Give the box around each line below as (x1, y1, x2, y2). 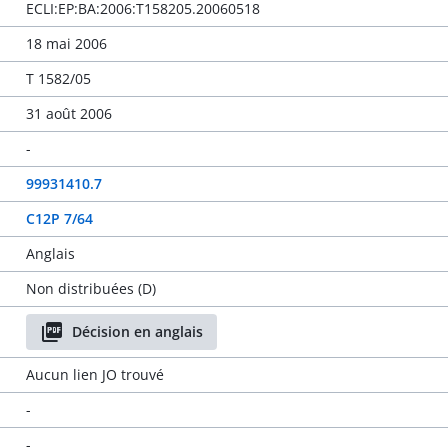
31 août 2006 (25, 104, 112, 123)
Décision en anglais (71, 322, 203, 341)
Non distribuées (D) (25, 279, 156, 298)
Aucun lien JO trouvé (25, 365, 164, 384)
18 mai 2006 (25, 34, 107, 53)
